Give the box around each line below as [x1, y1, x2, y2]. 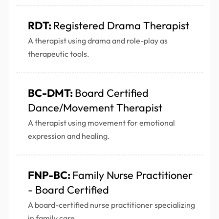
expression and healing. [28, 131, 110, 141]
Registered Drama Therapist [53, 19, 189, 33]
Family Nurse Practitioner [72, 168, 193, 182]
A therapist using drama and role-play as [28, 36, 168, 46]
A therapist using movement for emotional [28, 118, 175, 128]
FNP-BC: [28, 168, 72, 182]
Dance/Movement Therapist [28, 101, 162, 115]
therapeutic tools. [28, 49, 89, 59]
